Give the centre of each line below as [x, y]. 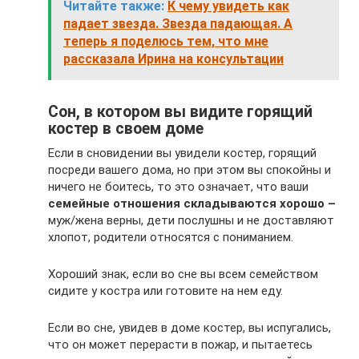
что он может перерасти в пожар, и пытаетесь [180, 344]
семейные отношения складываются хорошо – [192, 203]
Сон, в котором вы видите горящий [180, 112]
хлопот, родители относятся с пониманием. [171, 237]
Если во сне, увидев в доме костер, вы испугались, [190, 327]
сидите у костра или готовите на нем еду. [165, 290]
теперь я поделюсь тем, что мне [166, 41]
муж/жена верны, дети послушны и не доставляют [191, 220]
